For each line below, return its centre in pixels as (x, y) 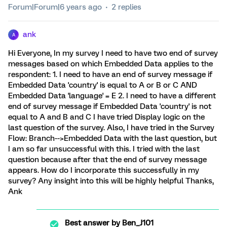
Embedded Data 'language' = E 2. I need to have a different (112, 96)
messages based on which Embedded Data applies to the (110, 64)
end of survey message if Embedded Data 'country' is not (110, 106)
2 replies (126, 7)
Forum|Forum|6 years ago (55, 7)
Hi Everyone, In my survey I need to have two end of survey (113, 53)
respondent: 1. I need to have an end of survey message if (110, 74)
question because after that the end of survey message (107, 160)
